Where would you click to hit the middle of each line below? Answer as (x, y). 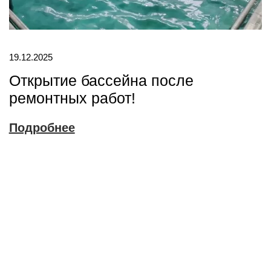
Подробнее (42, 128)
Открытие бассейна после (101, 81)
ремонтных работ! (72, 98)
